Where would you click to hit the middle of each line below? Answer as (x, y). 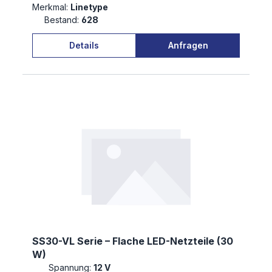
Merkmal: (50, 7)
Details (84, 45)
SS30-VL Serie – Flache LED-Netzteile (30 (133, 241)
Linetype (90, 7)
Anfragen (188, 45)
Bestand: (61, 20)
